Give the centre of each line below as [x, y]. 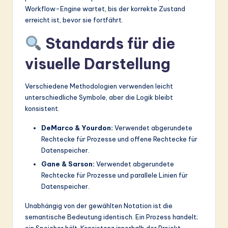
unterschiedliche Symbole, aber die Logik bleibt [99, 97]
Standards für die [108, 43]
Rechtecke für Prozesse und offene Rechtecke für [119, 139]
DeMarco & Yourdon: [77, 127]
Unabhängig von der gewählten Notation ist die [99, 205]
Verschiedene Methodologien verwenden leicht [99, 86]
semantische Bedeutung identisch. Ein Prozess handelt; [111, 217]
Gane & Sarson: [68, 164]
